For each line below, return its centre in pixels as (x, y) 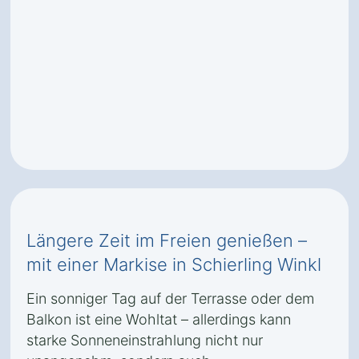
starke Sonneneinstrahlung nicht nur (145, 340)
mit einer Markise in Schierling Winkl (174, 264)
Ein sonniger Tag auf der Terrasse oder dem (170, 298)
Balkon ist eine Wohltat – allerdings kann (159, 319)
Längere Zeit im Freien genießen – (167, 240)
